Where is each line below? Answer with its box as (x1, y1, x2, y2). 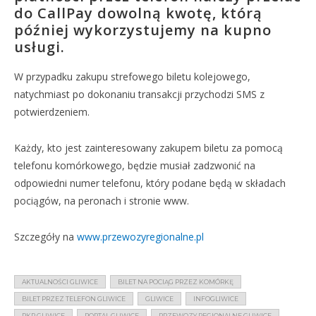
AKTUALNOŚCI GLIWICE (22, 278, 98, 286)
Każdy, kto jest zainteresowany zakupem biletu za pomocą (14, 141, 283, 154)
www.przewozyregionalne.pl (77, 230, 204, 243)
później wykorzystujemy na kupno (14, 20, 272, 39)
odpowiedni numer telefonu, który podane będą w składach (14, 176, 286, 190)
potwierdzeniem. (14, 105, 90, 119)
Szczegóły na (14, 230, 77, 243)
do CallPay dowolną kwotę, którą (14, 4, 262, 23)
